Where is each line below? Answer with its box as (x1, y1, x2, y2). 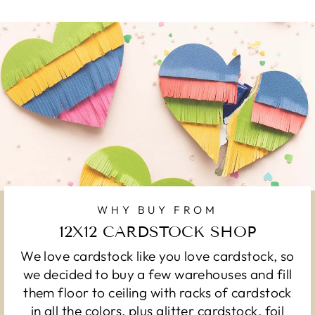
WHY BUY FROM (97, 202, 218, 217)
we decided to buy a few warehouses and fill (22, 265, 292, 283)
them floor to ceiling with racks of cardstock (23, 283, 292, 301)
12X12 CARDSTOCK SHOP (59, 221, 256, 241)
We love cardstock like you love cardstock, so (20, 247, 295, 264)
